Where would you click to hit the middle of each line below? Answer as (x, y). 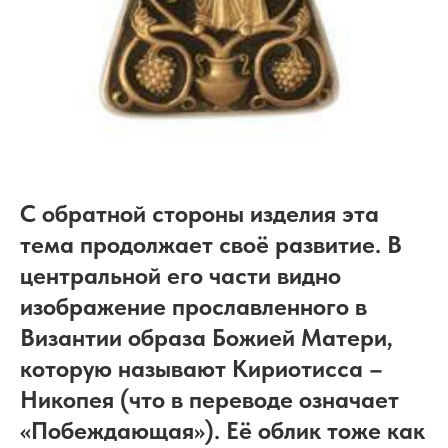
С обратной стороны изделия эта (199, 213)
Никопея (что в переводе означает (209, 399)
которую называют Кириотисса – (201, 368)
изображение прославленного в (193, 306)
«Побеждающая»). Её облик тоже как (222, 430)
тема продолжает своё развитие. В (211, 244)
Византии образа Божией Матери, (206, 337)
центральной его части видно (180, 275)
